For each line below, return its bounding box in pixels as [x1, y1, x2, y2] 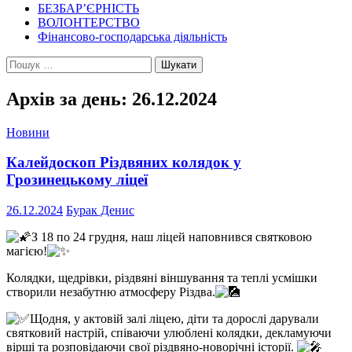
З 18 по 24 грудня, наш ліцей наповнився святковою [31, 230, 312, 244]
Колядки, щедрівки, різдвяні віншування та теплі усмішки [6, 271, 317, 285]
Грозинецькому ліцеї [6, 171, 148, 189]
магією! [6, 244, 47, 258]
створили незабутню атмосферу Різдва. [6, 285, 215, 299]
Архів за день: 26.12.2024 [6, 88, 217, 109]
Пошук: [5, 55, 46, 69]
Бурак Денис [66, 203, 134, 218]
